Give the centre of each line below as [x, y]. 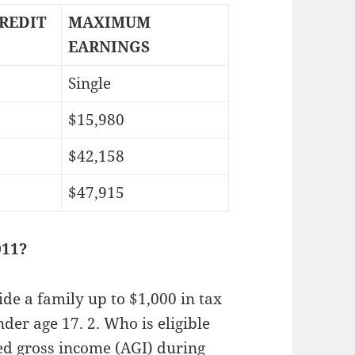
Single [89, 84]
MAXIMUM [109, 23]
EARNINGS [109, 47]
